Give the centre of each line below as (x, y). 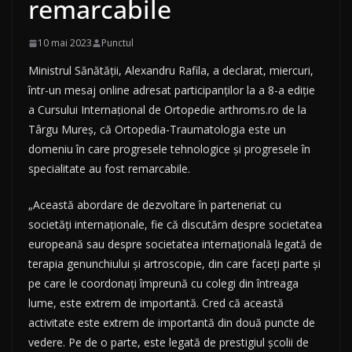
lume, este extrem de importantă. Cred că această (156, 303)
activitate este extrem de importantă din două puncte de (172, 323)
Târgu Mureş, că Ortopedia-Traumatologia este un (157, 130)
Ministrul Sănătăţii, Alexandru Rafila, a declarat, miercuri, (171, 71)
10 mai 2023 (65, 43)
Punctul (117, 43)
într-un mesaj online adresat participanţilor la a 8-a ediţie (172, 90)
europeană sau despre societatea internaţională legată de (175, 244)
